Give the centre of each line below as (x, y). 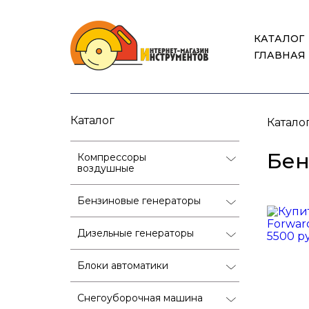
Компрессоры (112, 157)
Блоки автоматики (123, 265)
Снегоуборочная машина (140, 298)
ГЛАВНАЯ (280, 55)
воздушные (106, 168)
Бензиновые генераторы (139, 200)
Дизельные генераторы (136, 233)
